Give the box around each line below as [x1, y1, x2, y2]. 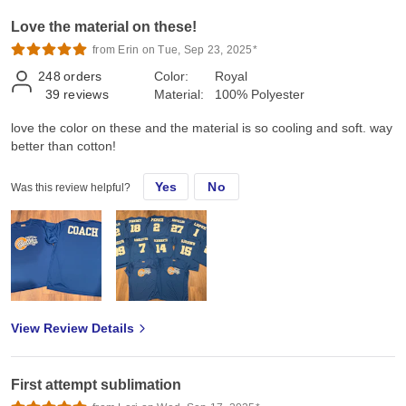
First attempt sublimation [11, 376, 181, 392]
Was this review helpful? [11, 180, 130, 194]
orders [63, 68, 102, 83]
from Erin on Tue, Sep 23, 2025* [92, 43, 257, 56]
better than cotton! [11, 138, 116, 153]
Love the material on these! [11, 18, 197, 34]
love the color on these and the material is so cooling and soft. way [11, 120, 392, 135]
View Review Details [11, 320, 134, 335]
